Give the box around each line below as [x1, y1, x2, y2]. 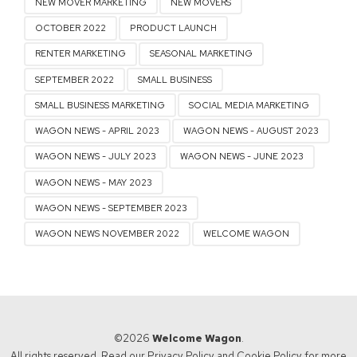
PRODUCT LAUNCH [130, 22, 218, 34]
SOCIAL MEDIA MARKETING [189, 99, 310, 111]
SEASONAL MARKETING [150, 48, 253, 60]
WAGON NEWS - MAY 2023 [35, 176, 153, 188]
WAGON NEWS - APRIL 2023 [35, 125, 160, 137]
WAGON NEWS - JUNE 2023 [180, 151, 304, 163]
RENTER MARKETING [35, 48, 127, 60]
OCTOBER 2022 [35, 22, 107, 34]
